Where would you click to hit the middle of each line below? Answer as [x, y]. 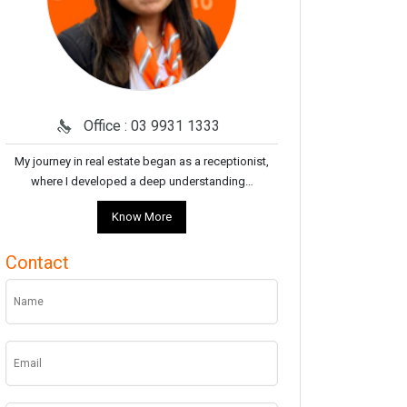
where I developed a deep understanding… [142, 181]
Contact [37, 263]
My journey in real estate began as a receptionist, [142, 161]
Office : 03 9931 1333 [152, 126]
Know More [142, 217]
